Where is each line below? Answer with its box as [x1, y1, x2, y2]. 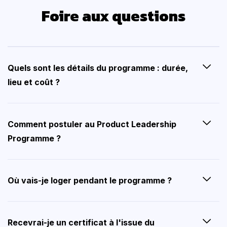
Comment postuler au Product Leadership [8, 119, 176, 130]
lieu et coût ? [8, 77, 60, 88]
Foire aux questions [42, 5, 185, 28]
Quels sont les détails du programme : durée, [8, 63, 188, 73]
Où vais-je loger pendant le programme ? [8, 175, 172, 186]
